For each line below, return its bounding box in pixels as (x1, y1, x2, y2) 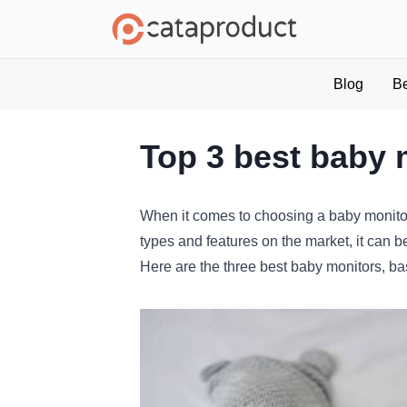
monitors (323, 259, 382, 274)
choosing (251, 208, 313, 223)
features (203, 233, 258, 249)
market (302, 233, 349, 249)
